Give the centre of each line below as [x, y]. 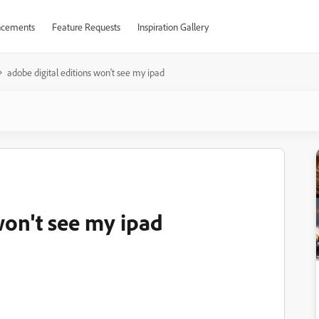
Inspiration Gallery [173, 27]
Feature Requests [86, 27]
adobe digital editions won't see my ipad [86, 72]
